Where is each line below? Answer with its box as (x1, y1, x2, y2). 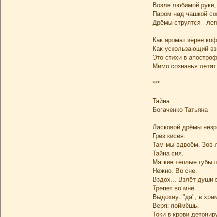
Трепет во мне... (153, 185, 200, 192)
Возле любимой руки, (153, 1, 216, 9)
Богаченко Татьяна (153, 106, 208, 113)
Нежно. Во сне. (153, 167, 197, 174)
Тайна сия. (153, 150, 184, 157)
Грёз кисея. (153, 132, 186, 139)
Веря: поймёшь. (153, 202, 199, 209)
